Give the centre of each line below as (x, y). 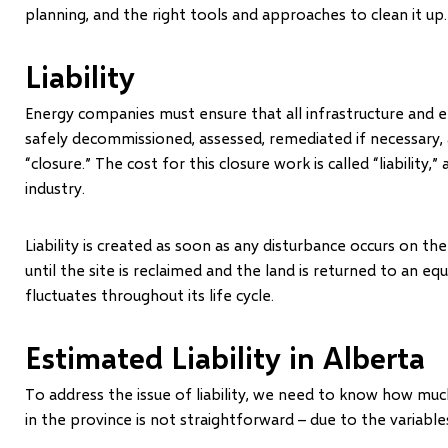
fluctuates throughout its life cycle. (153, 294)
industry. (58, 187)
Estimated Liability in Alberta (224, 356)
